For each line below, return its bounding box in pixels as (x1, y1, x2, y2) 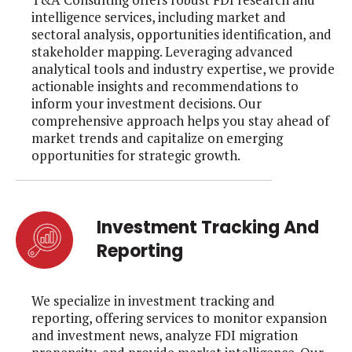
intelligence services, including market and (31, 7, 286, 26)
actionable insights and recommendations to (31, 76, 299, 95)
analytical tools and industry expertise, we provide (31, 59, 335, 78)
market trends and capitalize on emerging (31, 128, 283, 147)
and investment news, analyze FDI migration (31, 326, 298, 345)
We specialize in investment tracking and (31, 291, 275, 310)
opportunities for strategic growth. (31, 145, 240, 164)
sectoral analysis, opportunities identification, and (31, 24, 332, 43)
